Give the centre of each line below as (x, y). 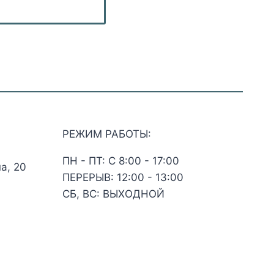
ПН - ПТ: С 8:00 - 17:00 (120, 161)
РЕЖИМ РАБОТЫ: (106, 134)
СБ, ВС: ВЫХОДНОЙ (113, 194)
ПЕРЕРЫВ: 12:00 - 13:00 (123, 177)
